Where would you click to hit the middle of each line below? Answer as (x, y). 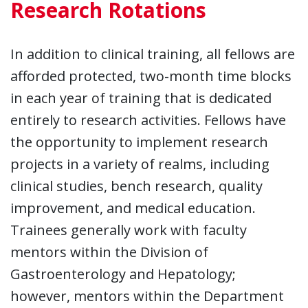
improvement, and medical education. (133, 208)
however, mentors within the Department (147, 296)
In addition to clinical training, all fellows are (153, 54)
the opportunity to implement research (139, 142)
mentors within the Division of (109, 252)
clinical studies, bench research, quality (136, 186)
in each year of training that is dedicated (141, 98)
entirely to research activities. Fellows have (148, 120)
